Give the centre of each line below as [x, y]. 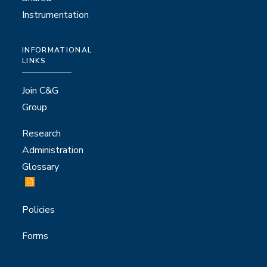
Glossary [41, 167]
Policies [38, 210]
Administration [53, 150]
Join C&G [40, 91]
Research [41, 133]
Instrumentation [55, 15]
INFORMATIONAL [57, 50]
